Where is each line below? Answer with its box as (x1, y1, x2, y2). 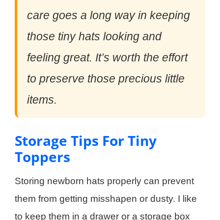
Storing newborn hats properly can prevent (15, 176, 194, 187)
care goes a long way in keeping (27, 9, 190, 22)
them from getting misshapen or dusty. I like (15, 193, 197, 204)
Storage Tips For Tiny (15, 131, 157, 150)
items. (27, 93, 57, 107)
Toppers (15, 147, 70, 166)
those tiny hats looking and (27, 30, 162, 43)
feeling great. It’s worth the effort (27, 51, 188, 64)
